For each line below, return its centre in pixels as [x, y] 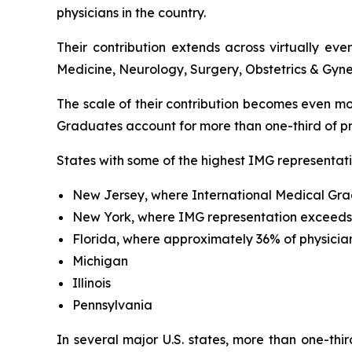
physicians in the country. [131, 13]
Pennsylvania [112, 305]
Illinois [92, 283]
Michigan [100, 261]
